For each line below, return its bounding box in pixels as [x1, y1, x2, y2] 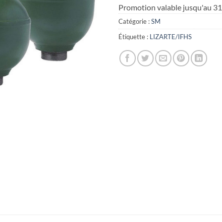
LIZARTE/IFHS [150, 32, 192, 41]
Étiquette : [118, 32, 150, 41]
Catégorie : [118, 17, 151, 25]
